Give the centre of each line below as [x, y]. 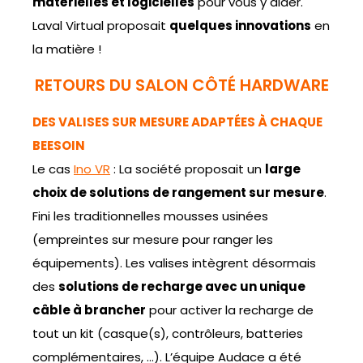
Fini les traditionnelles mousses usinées [150, 216]
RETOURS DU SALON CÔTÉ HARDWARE [181, 85]
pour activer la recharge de [230, 310]
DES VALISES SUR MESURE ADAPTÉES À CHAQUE [177, 122]
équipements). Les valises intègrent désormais [174, 263]
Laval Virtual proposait [101, 25]
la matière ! [67, 49]
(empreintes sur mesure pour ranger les [153, 239]
